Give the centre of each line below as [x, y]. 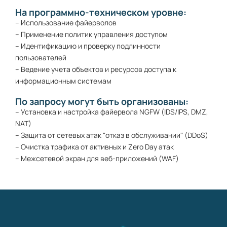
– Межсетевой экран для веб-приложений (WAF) [97, 159]
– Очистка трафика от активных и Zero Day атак [94, 147]
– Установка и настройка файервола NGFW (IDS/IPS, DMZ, [112, 112]
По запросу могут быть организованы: [102, 102]
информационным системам [63, 81]
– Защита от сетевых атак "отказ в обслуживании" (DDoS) [112, 135]
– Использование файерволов [66, 23]
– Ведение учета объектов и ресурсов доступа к [96, 69]
